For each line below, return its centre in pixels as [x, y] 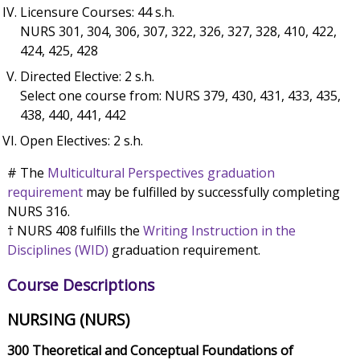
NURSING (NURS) [68, 319]
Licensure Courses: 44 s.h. [97, 12]
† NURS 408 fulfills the [75, 230]
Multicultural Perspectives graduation [161, 172]
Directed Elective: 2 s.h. [87, 76]
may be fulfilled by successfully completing [211, 192]
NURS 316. [38, 211]
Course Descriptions [80, 284]
